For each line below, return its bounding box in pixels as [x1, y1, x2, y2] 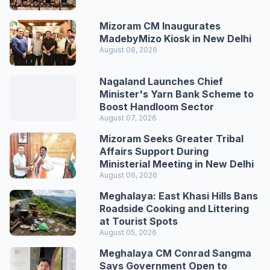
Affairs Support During [99, 145, 209, 157]
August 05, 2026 [99, 227, 157, 237]
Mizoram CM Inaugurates [99, 19, 221, 32]
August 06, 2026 [99, 170, 158, 180]
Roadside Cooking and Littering [99, 202, 250, 215]
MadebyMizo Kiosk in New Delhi [99, 32, 252, 45]
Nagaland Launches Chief [99, 75, 224, 87]
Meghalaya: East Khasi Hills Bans [99, 189, 259, 202]
